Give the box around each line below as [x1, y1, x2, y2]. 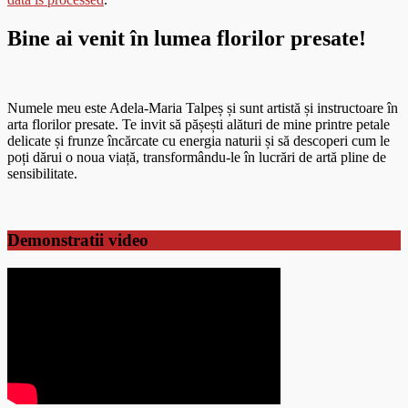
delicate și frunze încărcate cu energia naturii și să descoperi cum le [7, 133, 390, 149]
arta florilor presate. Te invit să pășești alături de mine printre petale [7, 117, 390, 133]
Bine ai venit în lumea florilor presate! [7, 26, 366, 51]
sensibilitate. [7, 166, 77, 182]
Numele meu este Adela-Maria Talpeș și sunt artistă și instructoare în [7, 100, 398, 117]
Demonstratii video [7, 229, 148, 250]
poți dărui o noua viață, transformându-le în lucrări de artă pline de [7, 149, 386, 166]
